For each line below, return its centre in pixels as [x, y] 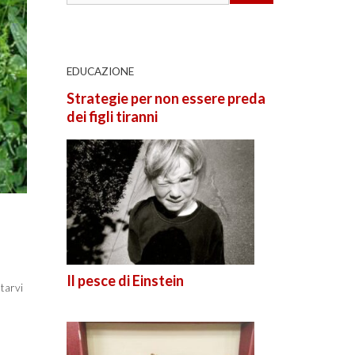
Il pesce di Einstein [125, 280]
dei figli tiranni [112, 117]
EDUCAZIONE [100, 71]
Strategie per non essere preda [166, 99]
